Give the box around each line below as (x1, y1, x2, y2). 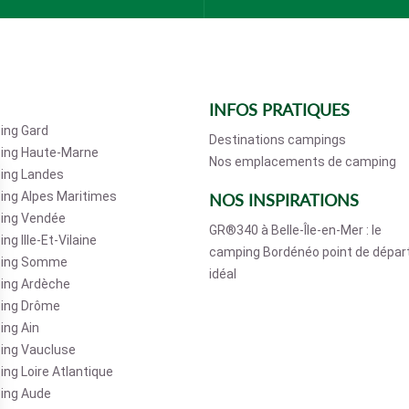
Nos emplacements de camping (209, 154, 396, 170)
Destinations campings (209, 132, 346, 148)
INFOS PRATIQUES (209, 100, 350, 121)
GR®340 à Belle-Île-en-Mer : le (209, 223, 382, 238)
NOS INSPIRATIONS (209, 190, 359, 211)
